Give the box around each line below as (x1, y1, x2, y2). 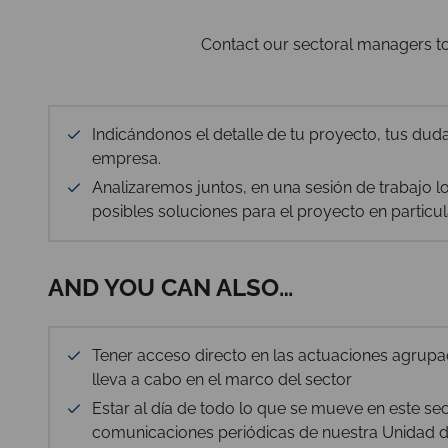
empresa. (92, 148, 165, 168)
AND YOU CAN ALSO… (48, 272, 293, 302)
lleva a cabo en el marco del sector (92, 369, 352, 389)
